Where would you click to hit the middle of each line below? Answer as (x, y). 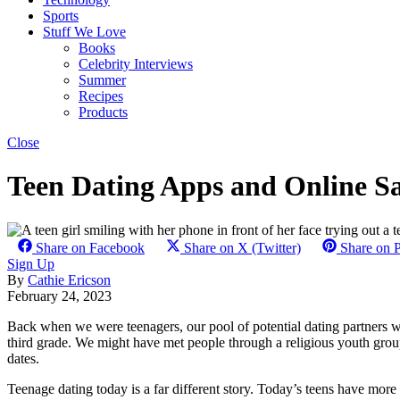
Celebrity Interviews (136, 64)
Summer (102, 80)
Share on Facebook (90, 247)
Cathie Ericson (69, 279)
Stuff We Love (84, 32)
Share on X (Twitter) (242, 247)
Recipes (101, 96)
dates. (23, 358)
